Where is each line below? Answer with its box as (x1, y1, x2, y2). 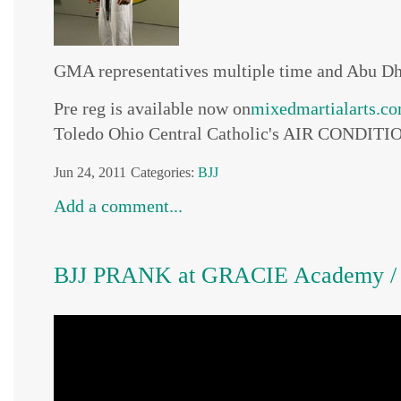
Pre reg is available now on (54, 98, 251, 118)
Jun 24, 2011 (54, 165, 126, 180)
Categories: (131, 165, 194, 180)
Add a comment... (54, 196, 183, 216)
